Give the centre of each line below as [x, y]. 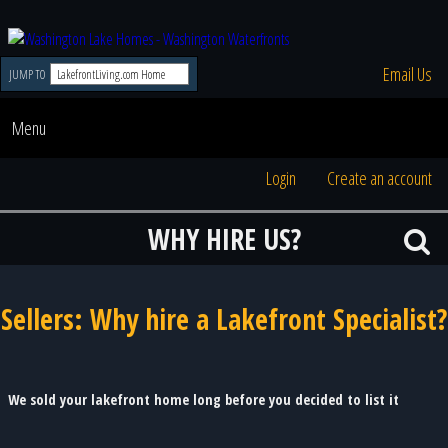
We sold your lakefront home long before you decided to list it [203, 400]
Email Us [407, 74]
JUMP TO [28, 74]
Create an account [379, 178]
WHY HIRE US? [224, 239]
